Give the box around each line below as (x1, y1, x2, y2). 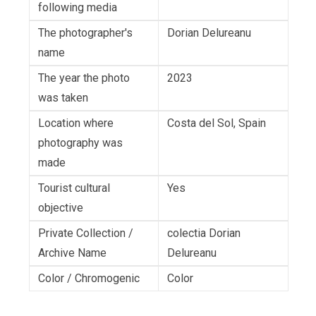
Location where (38, 116, 114, 130)
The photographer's (38, 26, 133, 40)
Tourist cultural (38, 181, 110, 195)
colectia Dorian (167, 226, 241, 241)
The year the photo (38, 71, 130, 85)
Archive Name (38, 246, 107, 260)
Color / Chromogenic (38, 272, 140, 286)
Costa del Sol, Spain (167, 116, 266, 130)
